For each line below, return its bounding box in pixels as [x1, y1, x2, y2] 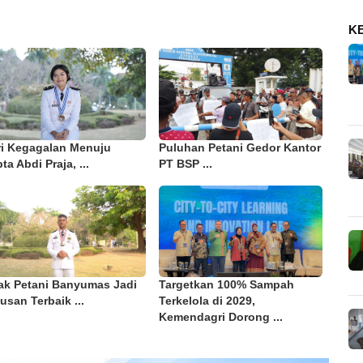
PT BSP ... [158, 157, 212, 170]
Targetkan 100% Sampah [158, 279, 294, 292]
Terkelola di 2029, [158, 295, 255, 308]
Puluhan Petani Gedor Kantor [158, 141, 321, 154]
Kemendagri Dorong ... [158, 311, 283, 324]
